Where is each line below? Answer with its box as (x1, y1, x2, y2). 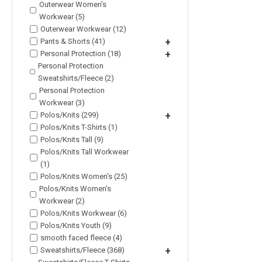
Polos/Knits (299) (40, 110, 99, 119)
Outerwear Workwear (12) (40, 24, 126, 33)
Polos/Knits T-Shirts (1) (40, 122, 118, 132)
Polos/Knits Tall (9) (40, 135, 104, 144)
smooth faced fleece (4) (40, 233, 122, 242)
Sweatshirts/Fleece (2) (37, 73, 114, 82)
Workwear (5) (39, 12, 85, 21)
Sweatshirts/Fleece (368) (40, 245, 125, 254)
